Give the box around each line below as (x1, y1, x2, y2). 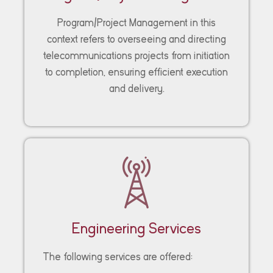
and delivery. (108, 82, 165, 94)
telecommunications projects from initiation (43, 49, 230, 62)
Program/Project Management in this (57, 16, 216, 29)
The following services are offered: (43, 250, 193, 263)
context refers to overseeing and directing (47, 33, 226, 45)
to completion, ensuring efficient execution (45, 66, 228, 78)
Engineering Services (72, 219, 201, 236)
